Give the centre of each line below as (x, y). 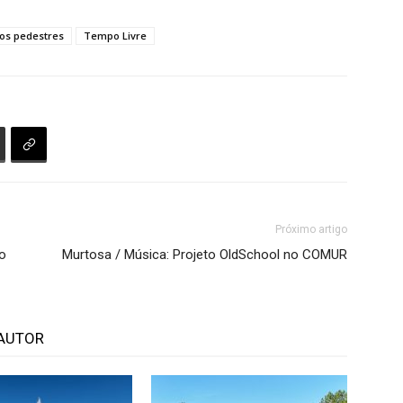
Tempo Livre (115, 36)
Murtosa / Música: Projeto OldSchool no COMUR (205, 255)
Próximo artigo (311, 229)
